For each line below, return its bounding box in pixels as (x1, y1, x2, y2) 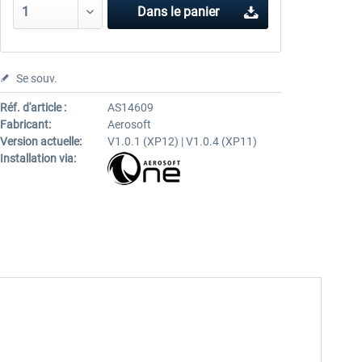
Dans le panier (137, 4, 220, 19)
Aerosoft (107, 118, 151, 131)
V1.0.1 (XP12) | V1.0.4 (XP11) (107, 135, 257, 148)
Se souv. (15, 72, 57, 85)
